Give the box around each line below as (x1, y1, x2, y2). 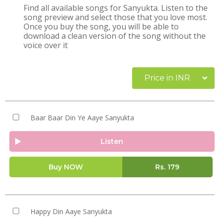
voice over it (24, 40, 68, 51)
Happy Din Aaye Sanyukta (30, 207, 112, 216)
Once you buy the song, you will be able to (24, 21, 179, 32)
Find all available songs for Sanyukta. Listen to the (24, 2, 208, 13)
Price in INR (144, 73, 190, 82)
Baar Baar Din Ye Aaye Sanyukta (30, 113, 134, 122)
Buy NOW (48, 163, 83, 171)
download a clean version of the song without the (24, 30, 206, 41)
